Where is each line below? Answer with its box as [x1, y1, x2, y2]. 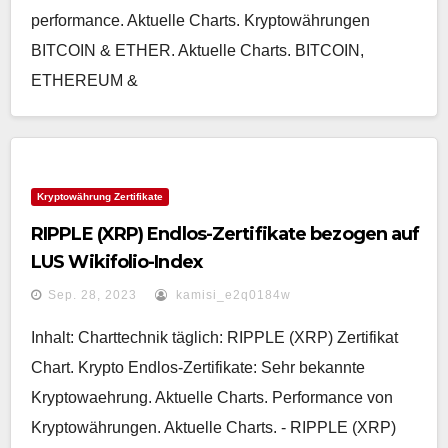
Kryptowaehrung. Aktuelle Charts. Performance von [31, 389, 393, 406]
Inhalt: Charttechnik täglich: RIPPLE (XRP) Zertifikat [31, 329, 398, 346]
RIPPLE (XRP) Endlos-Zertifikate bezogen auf [31, 223, 420, 245]
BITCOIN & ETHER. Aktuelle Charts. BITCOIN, [31, 42, 364, 59]
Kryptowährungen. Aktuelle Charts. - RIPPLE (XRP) [31, 419, 396, 436]
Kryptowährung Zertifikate [37, 191, 163, 202]
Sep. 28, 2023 [48, 288, 137, 302]
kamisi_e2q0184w [172, 288, 291, 302]
